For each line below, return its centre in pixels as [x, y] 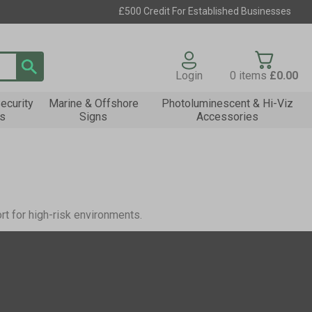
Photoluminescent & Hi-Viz [227, 103]
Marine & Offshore [93, 103]
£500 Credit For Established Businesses [205, 11]
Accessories [227, 117]
